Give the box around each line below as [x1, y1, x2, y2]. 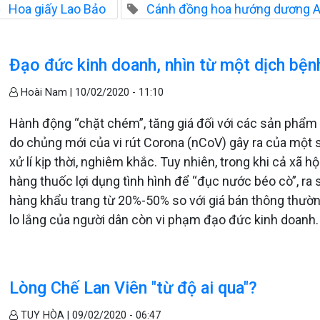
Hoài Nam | [18, 86, 76, 99]
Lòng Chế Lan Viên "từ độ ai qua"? [9, 278, 258, 299]
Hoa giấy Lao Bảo [9, 1, 106, 17]
